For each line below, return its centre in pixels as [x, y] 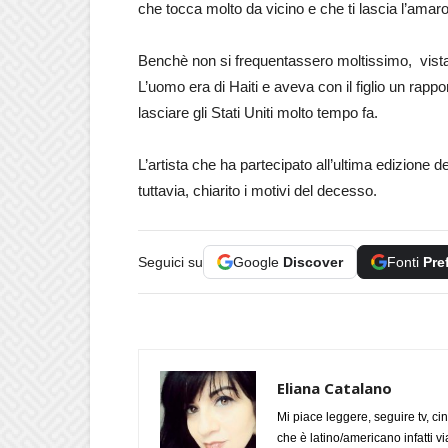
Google [258, 261]
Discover [313, 261]
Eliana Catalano [334, 387]
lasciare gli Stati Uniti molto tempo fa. [258, 112]
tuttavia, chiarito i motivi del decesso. [257, 190]
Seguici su [170, 261]
